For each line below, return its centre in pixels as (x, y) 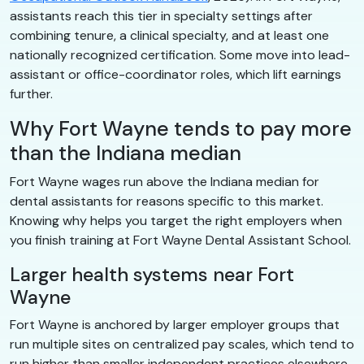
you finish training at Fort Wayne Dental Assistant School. (180, 240)
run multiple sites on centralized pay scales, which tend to (182, 344)
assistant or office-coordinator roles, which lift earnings (175, 74)
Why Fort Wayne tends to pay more (181, 128)
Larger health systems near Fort (152, 274)
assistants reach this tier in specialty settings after (161, 15)
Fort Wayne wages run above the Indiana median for (165, 181)
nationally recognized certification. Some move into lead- (180, 54)
